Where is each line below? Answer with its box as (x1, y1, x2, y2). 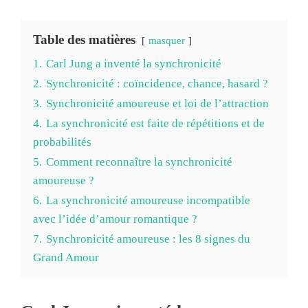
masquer (148, 34, 185, 46)
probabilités (33, 135, 91, 148)
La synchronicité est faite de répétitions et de (46, 116, 265, 130)
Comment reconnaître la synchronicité (46, 155, 232, 168)
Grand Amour (33, 250, 99, 264)
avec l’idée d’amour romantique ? (33, 212, 197, 225)
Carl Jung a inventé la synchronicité (46, 56, 221, 70)
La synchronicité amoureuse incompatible (46, 193, 250, 207)
